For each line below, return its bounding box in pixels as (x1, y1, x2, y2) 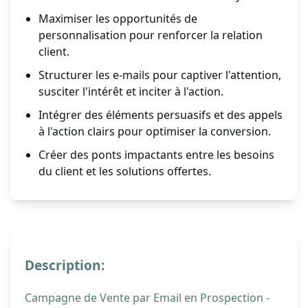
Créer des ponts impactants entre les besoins (38, 147, 274, 163)
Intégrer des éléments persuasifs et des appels (38, 107, 283, 123)
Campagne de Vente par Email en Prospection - (25, 290, 269, 306)
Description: (25, 256, 104, 275)
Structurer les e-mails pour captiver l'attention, (38, 67, 281, 83)
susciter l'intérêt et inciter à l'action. (38, 84, 223, 100)
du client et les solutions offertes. (38, 164, 211, 179)
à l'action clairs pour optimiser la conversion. (38, 124, 271, 140)
